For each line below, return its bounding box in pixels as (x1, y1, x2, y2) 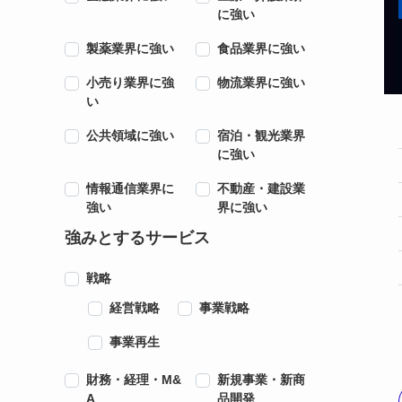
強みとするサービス (65, 229, 210, 248)
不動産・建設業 (216, 180, 305, 196)
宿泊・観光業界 (216, 127, 305, 143)
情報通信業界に (86, 180, 174, 196)
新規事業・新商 (216, 371, 305, 387)
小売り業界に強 (86, 74, 174, 90)
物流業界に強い (216, 74, 305, 90)
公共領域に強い (86, 127, 174, 143)
